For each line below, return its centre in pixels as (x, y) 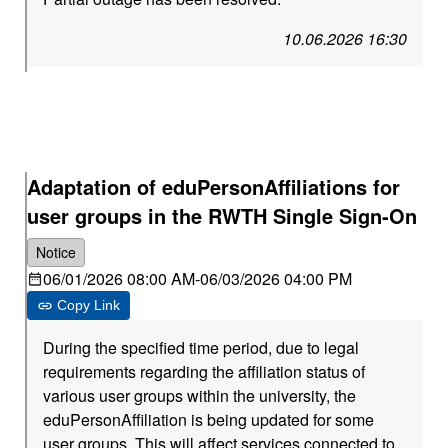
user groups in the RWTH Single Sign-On (222, 215)
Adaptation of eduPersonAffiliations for (214, 186)
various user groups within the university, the (200, 395)
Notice (56, 252)
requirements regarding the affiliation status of (204, 371)
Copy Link (89, 305)
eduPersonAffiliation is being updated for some (209, 419)
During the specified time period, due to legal (201, 347)
